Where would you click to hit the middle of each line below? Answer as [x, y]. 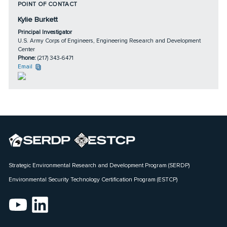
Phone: [27, 58]
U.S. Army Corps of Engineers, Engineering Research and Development [109, 41]
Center [26, 49]
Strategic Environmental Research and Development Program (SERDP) [99, 165]
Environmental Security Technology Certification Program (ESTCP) [93, 180]
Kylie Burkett [37, 20]
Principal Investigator [45, 32]
